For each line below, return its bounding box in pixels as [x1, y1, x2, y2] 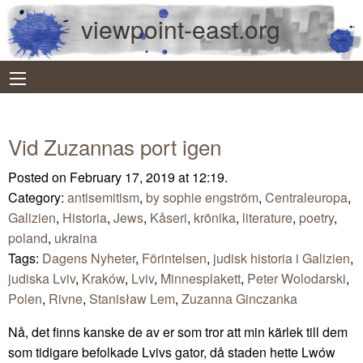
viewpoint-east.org [81, 11, 280, 46]
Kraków [82, 268, 125, 288]
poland [8, 228, 48, 247]
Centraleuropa [265, 187, 348, 207]
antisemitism [67, 187, 139, 207]
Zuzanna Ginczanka [181, 288, 297, 308]
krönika [194, 207, 236, 227]
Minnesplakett [160, 268, 241, 288]
